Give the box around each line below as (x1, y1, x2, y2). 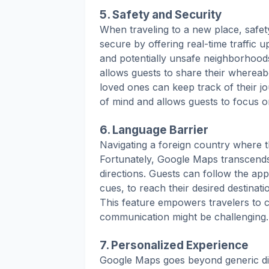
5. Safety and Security (100, 7, 222, 22)
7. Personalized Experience (100, 238, 249, 252)
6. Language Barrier (100, 122, 208, 137)
